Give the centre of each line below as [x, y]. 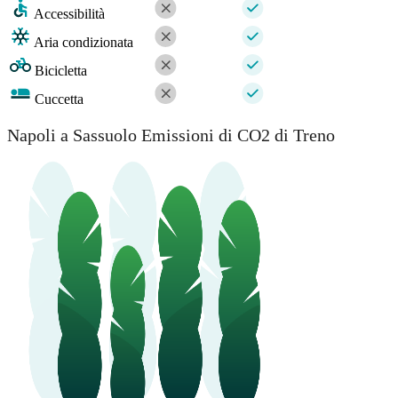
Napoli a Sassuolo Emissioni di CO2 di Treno [171, 135]
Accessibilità [69, 14]
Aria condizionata [84, 43]
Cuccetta [59, 99]
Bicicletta [61, 71]
